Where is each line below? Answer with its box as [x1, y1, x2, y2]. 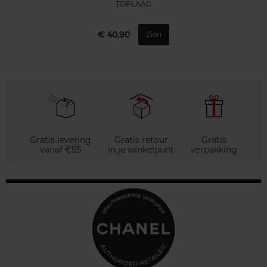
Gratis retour [114, 134, 168, 145]
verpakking [191, 144, 237, 155]
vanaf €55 [40, 144, 81, 155]
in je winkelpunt [108, 144, 174, 155]
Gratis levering [30, 134, 91, 145]
